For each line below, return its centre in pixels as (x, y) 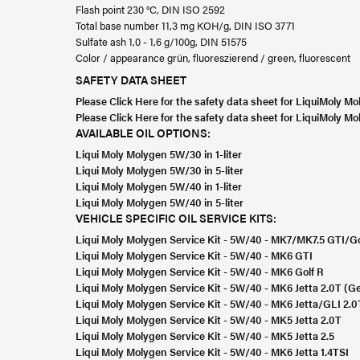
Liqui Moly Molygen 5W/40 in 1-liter (159, 186)
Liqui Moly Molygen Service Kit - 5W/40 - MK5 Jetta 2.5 (205, 335)
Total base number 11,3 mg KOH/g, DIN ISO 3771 (185, 25)
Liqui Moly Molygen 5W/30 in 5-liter (160, 170)
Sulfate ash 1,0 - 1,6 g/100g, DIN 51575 (161, 41)
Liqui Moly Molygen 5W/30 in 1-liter (159, 154)
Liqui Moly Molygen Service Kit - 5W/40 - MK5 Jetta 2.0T (209, 319)
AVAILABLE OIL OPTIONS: (144, 133)
